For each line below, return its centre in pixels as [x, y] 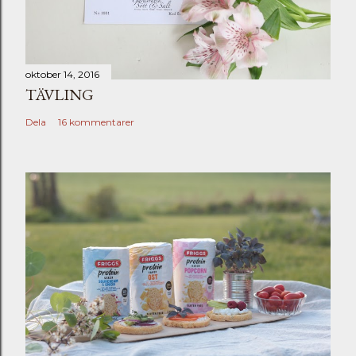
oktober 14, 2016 [62, 74]
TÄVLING [60, 94]
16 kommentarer [96, 122]
